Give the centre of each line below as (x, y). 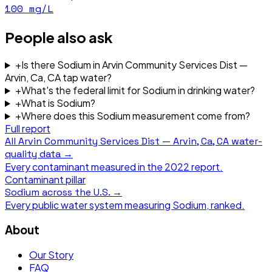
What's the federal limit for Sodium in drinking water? (138, 90)
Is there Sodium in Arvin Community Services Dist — (134, 65)
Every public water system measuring (89, 205)
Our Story (51, 254)
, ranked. (226, 205)
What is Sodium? (58, 103)
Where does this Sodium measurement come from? (135, 116)
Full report (28, 129)
